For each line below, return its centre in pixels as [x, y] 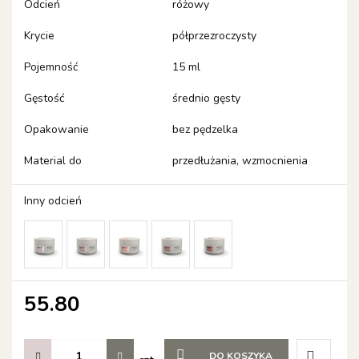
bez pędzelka [205, 130]
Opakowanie [56, 130]
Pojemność [51, 67]
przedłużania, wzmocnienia [240, 161]
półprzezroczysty [214, 36]
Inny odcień [53, 201]
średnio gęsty [206, 99]
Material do [53, 161]
